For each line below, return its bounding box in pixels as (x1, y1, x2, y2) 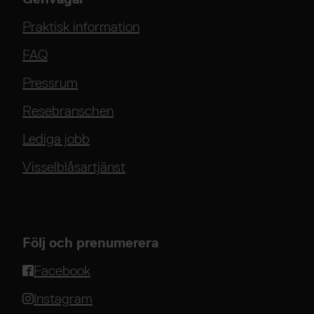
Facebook (34, 261, 90, 279)
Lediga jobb (22, 130, 90, 147)
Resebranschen (22, 102, 114, 119)
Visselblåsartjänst (22, 158, 125, 175)
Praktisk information (22, 18, 139, 35)
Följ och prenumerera (22, 234, 158, 250)
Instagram (34, 289, 93, 307)
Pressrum (22, 74, 78, 91)
